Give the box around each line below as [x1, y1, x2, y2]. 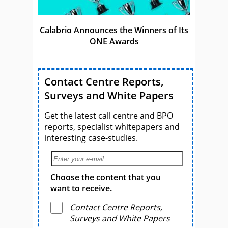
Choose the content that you [50, 172, 161, 183]
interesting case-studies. [44, 132, 138, 144]
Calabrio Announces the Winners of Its [40, 24, 188, 36]
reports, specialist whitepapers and [44, 121, 180, 133]
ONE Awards [89, 36, 139, 47]
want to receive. [50, 183, 112, 194]
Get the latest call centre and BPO [44, 110, 173, 122]
